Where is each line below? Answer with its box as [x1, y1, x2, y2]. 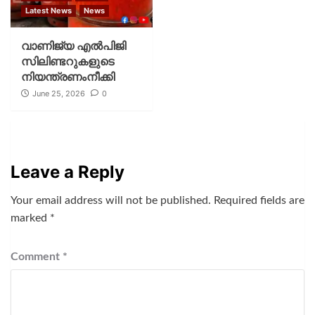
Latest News [25, 6, 72, 16]
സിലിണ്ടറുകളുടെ [21, 54, 114, 69]
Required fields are [214, 195, 304, 207]
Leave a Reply [11, 162, 124, 183]
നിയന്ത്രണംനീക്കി [21, 70, 115, 84]
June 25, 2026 [32, 89, 85, 99]
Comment [11, 251, 63, 263]
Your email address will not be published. [11, 195, 211, 207]
